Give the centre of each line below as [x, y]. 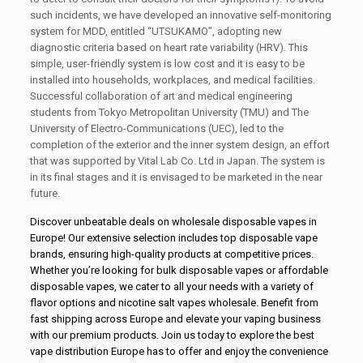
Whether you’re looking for [94, 271]
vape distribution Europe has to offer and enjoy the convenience [179, 352]
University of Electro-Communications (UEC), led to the [157, 129]
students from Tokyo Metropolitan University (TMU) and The [170, 113]
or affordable [296, 271]
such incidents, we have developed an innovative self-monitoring [181, 15]
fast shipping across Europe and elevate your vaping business [176, 319]
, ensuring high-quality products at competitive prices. [189, 254]
